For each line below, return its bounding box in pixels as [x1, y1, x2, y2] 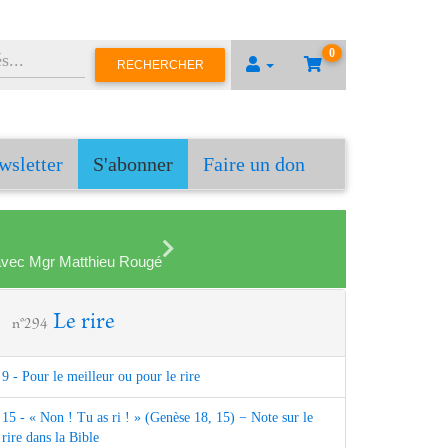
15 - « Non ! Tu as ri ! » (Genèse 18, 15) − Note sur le [2, 410, 313, 426]
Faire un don [203, 153, 305, 176]
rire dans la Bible [2, 430, 99, 446]
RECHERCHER [116, 57, 204, 72]
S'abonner [93, 153, 173, 176]
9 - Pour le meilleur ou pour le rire [2, 369, 200, 385]
